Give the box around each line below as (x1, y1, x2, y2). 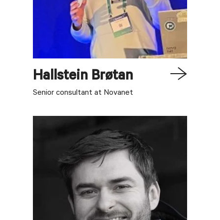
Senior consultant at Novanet (33, 88, 134, 98)
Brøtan (91, 69, 134, 85)
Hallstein (33, 69, 88, 85)
